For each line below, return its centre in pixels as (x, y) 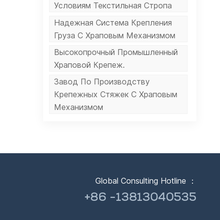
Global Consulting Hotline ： (146, 180)
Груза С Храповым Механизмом (115, 35)
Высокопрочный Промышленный (116, 52)
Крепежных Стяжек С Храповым (116, 95)
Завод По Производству (102, 82)
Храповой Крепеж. (90, 65)
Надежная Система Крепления (113, 22)
